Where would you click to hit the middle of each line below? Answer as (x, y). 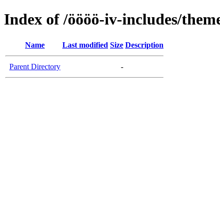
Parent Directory (35, 66)
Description (144, 45)
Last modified (85, 45)
